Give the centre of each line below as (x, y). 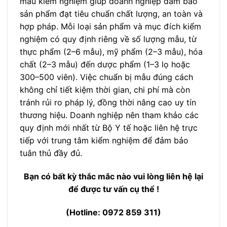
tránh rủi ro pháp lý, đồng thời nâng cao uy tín (108, 103)
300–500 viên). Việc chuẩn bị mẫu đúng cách (106, 77)
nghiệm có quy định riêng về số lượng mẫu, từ (108, 39)
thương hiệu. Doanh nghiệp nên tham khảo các (109, 115)
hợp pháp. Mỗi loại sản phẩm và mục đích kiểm (110, 27)
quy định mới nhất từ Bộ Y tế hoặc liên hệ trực (109, 128)
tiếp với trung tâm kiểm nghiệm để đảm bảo (104, 141)
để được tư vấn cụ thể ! (113, 189)
